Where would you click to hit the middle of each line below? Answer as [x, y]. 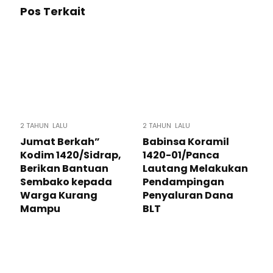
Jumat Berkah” [60, 142]
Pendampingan [183, 182]
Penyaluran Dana [188, 195]
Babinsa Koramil [186, 142]
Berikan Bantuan [64, 168]
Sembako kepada [66, 182]
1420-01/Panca [181, 155]
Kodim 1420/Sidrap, [71, 155]
